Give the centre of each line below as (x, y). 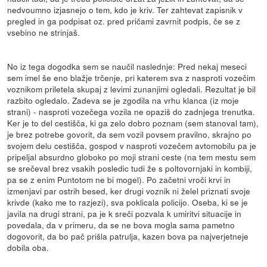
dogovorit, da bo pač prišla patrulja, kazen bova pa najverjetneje (128, 236)
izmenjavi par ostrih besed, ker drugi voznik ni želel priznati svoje (129, 190)
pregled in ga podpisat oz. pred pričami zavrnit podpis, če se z (124, 21)
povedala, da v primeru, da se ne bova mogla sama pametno (121, 224)
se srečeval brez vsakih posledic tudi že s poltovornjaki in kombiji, (130, 168)
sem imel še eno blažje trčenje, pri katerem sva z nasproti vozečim (131, 77)
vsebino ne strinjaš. (44, 32)
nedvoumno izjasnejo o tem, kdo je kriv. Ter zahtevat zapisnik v (125, 9)
